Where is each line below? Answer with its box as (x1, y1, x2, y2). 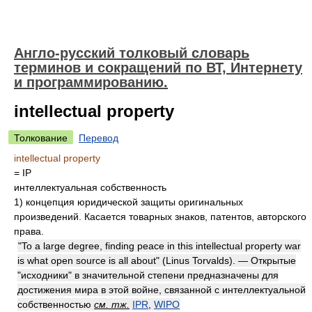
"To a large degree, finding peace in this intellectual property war (18, 240, 301, 251)
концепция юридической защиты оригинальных (26, 196, 243, 208)
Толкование (14, 132, 68, 143)
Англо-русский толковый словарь (14, 45, 249, 61)
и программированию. (14, 75, 168, 90)
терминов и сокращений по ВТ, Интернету (14, 60, 302, 75)
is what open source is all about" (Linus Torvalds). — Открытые (17, 255, 296, 266)
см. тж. (94, 299, 130, 310)
